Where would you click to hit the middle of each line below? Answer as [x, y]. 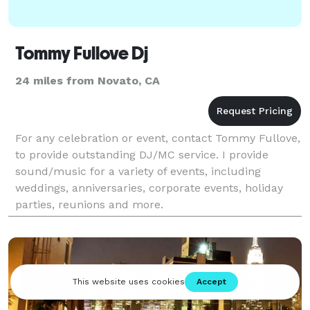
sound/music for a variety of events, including [138, 171]
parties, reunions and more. [89, 204]
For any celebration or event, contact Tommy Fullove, [158, 138]
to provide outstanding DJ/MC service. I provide [142, 154]
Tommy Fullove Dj [82, 53]
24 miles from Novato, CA [88, 80]
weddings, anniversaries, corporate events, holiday [149, 188]
